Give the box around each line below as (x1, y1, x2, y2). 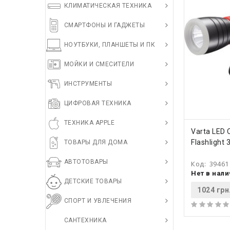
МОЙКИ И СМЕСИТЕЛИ (64, 61, 134, 68)
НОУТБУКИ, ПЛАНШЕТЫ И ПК (64, 41, 155, 48)
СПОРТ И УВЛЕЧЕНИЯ (64, 197, 131, 204)
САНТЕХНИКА (64, 217, 107, 224)
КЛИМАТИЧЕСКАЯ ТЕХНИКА (64, 2, 151, 9)
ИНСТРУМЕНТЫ (64, 80, 112, 87)
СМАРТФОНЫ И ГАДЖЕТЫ (64, 22, 145, 29)
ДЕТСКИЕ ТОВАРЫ (64, 178, 122, 185)
